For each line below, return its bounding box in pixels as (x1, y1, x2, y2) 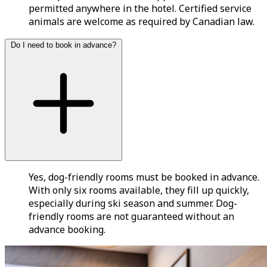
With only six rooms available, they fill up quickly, (29, 184, 249, 197)
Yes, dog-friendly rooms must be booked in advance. (29, 170, 259, 184)
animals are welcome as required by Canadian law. (29, 15, 254, 29)
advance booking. (29, 223, 105, 237)
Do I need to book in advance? (11, 41, 116, 50)
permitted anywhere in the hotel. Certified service (29, 2, 252, 15)
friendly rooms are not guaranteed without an (29, 210, 234, 223)
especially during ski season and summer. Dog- (29, 197, 237, 210)
